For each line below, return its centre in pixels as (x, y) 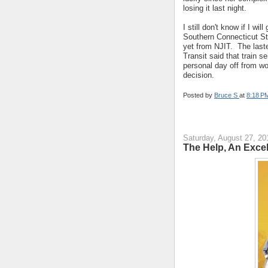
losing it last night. (215, 8)
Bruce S (227, 95)
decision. (199, 75)
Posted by (199, 95)
